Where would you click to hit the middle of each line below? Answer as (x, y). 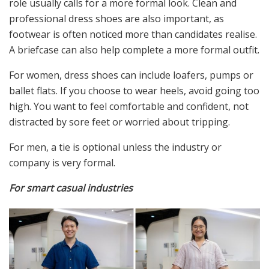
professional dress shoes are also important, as (116, 18)
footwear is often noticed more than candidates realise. (133, 34)
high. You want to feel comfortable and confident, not (129, 106)
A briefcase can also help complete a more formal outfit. (134, 50)
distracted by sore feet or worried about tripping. (119, 122)
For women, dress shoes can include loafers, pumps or (131, 75)
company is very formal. (62, 162)
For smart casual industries (71, 188)
